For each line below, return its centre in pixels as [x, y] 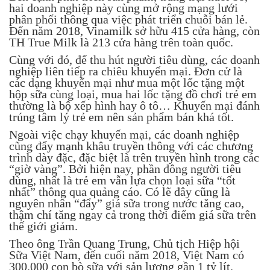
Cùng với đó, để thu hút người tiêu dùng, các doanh [134, 59]
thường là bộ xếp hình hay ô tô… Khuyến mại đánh [134, 105]
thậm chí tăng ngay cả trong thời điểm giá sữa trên [133, 214]
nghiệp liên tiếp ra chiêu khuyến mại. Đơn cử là [126, 71]
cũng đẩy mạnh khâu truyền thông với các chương [131, 146]
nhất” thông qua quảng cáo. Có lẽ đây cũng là [120, 191]
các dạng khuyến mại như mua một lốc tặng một [127, 82]
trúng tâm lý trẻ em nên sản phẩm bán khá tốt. [123, 117]
